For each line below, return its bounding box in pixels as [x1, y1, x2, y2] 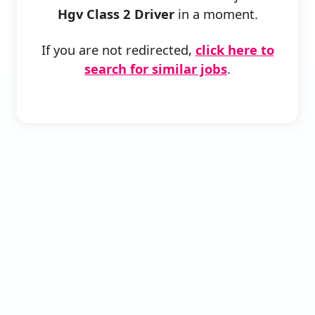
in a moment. [174, 5, 258, 23]
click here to [195, 41, 274, 59]
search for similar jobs [84, 60, 227, 78]
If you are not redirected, [41, 41, 195, 59]
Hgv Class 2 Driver [57, 5, 174, 23]
